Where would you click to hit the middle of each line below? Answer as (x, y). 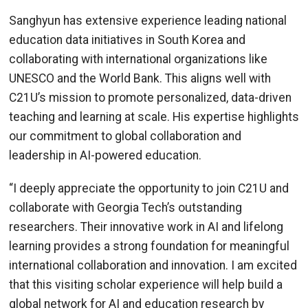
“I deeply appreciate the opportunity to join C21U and (149, 189)
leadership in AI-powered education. (105, 155)
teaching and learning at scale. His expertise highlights (154, 117)
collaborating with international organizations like (138, 59)
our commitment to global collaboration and (125, 136)
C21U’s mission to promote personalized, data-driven (150, 97)
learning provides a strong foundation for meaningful (149, 246)
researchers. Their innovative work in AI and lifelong (146, 227)
